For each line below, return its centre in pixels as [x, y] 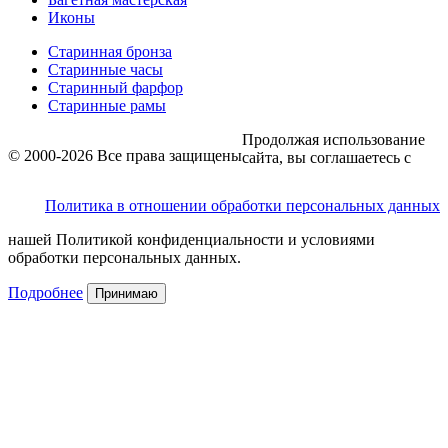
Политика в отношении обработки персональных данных [242, 206]
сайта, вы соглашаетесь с [326, 158]
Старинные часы [105, 70]
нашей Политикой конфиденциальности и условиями [191, 240]
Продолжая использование [333, 140]
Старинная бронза [110, 52]
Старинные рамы [107, 106]
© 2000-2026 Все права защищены [125, 156]
